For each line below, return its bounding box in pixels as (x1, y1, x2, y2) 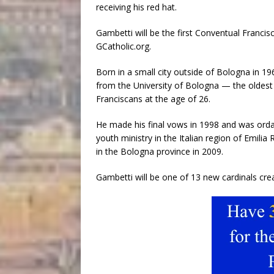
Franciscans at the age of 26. (96, 93, 210, 105)
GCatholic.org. (96, 40, 151, 52)
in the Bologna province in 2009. (96, 146, 223, 157)
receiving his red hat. (96, 1, 177, 13)
